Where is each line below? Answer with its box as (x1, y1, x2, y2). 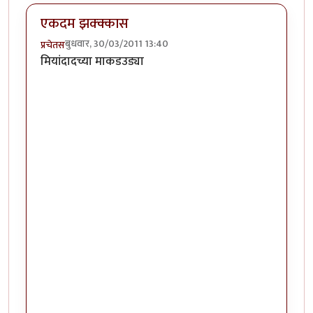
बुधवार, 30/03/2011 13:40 (65, 35, 168, 52)
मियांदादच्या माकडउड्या (41, 51, 144, 71)
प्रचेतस (41, 36, 65, 53)
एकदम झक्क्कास (41, 12, 129, 36)
